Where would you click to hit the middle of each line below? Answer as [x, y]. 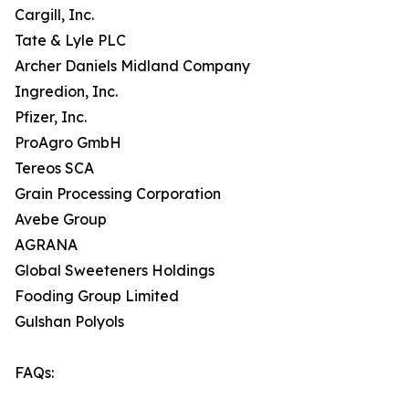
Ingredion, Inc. [66, 92]
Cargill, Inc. [54, 15]
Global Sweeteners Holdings [115, 271]
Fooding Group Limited [97, 296]
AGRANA [46, 245]
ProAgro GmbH [68, 143]
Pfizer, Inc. [51, 117]
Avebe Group [61, 220]
